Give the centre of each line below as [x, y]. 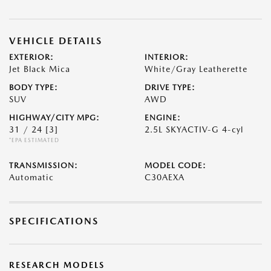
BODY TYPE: [34, 87]
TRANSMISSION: [44, 165]
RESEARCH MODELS [57, 265]
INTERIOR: [167, 57]
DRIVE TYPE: [170, 87]
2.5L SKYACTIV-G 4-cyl [194, 129]
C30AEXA [165, 177]
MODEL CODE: [175, 165]
